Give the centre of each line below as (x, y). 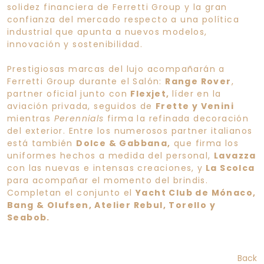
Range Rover (198, 81)
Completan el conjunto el (71, 192)
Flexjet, (151, 93)
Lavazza (235, 155)
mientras (31, 118)
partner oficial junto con (69, 93)
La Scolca (229, 168)
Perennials (79, 118)
